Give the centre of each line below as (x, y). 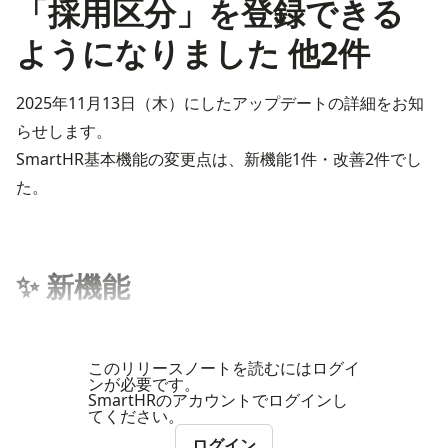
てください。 (136, 416)
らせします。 (64, 131)
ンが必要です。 (144, 384)
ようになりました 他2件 (193, 52)
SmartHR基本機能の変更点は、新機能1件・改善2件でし (219, 159)
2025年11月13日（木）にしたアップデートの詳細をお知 (220, 103)
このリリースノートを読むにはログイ (224, 368)
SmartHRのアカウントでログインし (218, 400)
